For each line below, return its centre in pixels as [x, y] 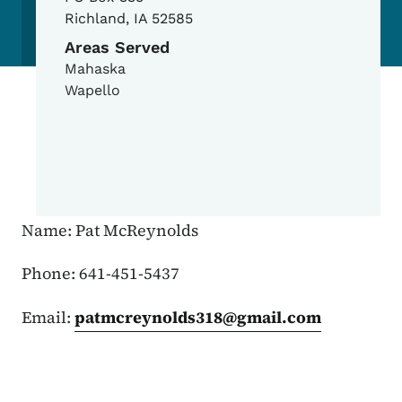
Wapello [92, 91]
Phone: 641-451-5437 [100, 274]
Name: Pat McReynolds [110, 231]
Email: [48, 318]
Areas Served [117, 48]
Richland [95, 19]
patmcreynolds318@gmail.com [198, 318]
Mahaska [95, 69]
